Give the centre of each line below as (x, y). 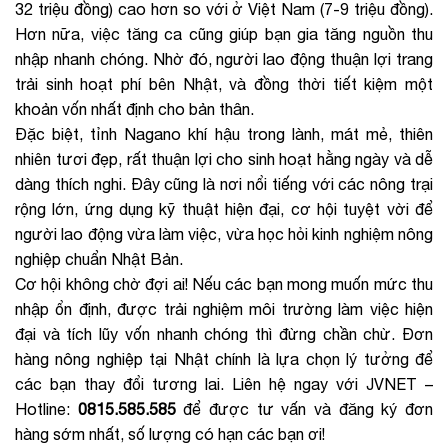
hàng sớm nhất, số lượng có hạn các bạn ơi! (170, 434)
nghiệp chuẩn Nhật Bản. (99, 259)
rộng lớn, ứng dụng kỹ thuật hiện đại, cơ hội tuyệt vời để (224, 209)
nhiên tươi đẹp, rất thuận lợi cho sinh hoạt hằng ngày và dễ (224, 159)
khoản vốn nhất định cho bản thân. (136, 109)
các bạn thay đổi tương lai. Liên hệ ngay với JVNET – (224, 384)
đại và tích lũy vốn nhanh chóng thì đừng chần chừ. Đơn (224, 334)
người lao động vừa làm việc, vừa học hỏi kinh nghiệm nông (224, 234)
